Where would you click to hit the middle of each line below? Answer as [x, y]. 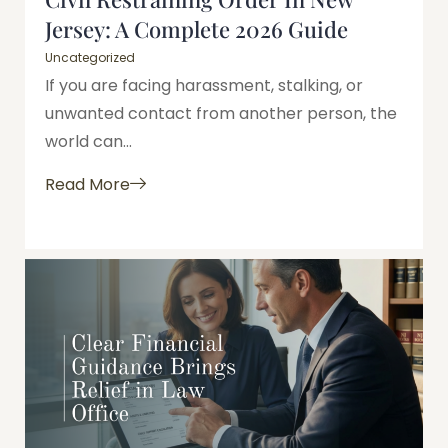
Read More [87, 184]
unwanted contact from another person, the [221, 114]
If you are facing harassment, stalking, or [204, 86]
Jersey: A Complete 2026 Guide [196, 29]
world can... [88, 142]
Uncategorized [90, 58]
